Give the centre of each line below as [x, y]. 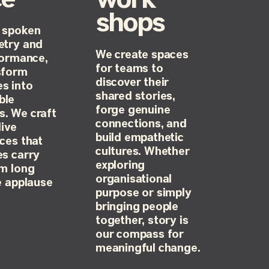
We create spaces [142, 55]
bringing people [137, 207]
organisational [134, 179]
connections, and [141, 124]
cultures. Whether [142, 151]
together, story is [142, 220]
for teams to [129, 68]
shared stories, [135, 96]
